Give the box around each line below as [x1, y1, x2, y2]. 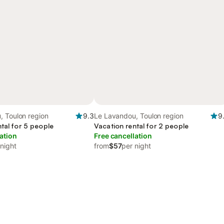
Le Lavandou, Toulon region [94, 111, 183, 120]
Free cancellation [94, 131, 152, 140]
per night [121, 141, 151, 150]
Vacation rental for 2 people [94, 121, 188, 130]
